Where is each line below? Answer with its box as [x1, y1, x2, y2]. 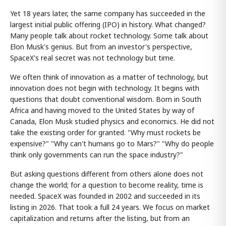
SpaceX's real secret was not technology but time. [10, 53, 175, 63]
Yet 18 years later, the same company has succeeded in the [10, 9, 205, 19]
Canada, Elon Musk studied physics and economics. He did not [10, 117, 214, 127]
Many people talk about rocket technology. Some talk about [10, 31, 208, 41]
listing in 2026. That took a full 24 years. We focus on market [10, 202, 210, 212]
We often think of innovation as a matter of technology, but [10, 72, 208, 82]
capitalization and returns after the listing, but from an [10, 213, 190, 223]
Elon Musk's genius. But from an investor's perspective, [10, 42, 192, 52]
